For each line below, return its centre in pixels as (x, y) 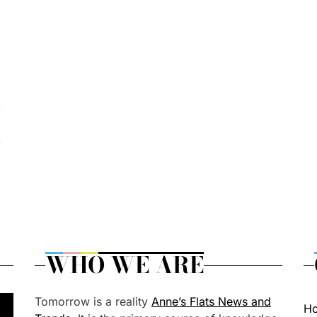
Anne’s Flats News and (211, 301)
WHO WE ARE (125, 265)
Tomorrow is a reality (93, 301)
